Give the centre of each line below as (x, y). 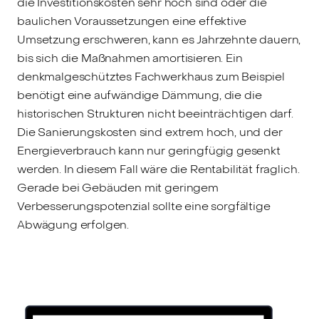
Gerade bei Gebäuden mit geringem (118, 187)
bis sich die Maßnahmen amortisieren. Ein (130, 58)
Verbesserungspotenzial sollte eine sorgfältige (144, 206)
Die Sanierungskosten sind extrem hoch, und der (150, 132)
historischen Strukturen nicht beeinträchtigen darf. (155, 113)
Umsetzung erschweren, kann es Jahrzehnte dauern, (159, 39)
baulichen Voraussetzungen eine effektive (132, 21)
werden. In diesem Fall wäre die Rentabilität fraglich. (158, 169)
